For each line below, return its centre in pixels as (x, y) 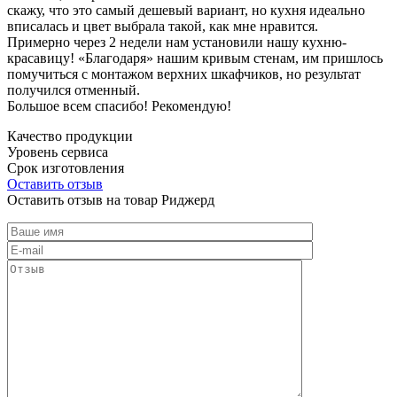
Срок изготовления (66, 167)
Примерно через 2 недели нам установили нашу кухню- (177, 42)
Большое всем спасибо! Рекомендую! (119, 105)
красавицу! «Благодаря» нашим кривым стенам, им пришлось (195, 58)
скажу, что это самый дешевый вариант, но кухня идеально (186, 10)
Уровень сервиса (58, 152)
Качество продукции (70, 136)
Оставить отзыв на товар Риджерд (111, 199)
